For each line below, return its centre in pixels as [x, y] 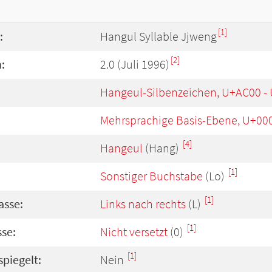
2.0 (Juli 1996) [135, 64]
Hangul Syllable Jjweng [158, 36]
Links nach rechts [143, 204]
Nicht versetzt [134, 232]
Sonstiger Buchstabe [151, 176]
